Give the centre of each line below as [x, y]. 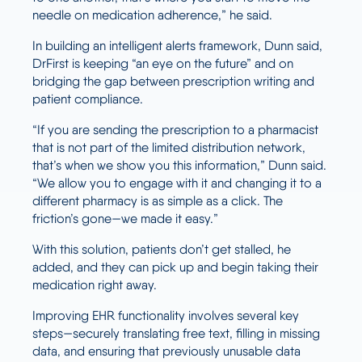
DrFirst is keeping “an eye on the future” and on [163, 63]
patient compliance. [88, 99]
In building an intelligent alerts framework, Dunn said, [177, 45]
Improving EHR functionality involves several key [166, 315]
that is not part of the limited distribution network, [169, 147]
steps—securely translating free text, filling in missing [176, 333]
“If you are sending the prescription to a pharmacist [175, 129]
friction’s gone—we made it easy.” [125, 218]
